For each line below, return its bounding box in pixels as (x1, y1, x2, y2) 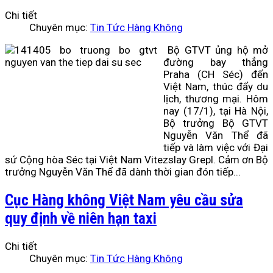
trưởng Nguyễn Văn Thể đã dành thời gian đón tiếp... (5, 165, 241, 178)
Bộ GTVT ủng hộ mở (168, 43, 269, 56)
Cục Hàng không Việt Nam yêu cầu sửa (5, 191, 243, 210)
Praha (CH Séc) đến (163, 68, 268, 80)
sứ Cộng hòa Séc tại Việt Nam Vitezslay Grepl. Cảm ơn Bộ (5, 153, 268, 166)
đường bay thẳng (163, 55, 268, 68)
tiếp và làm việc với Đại (163, 141, 268, 154)
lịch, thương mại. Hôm (163, 92, 268, 105)
